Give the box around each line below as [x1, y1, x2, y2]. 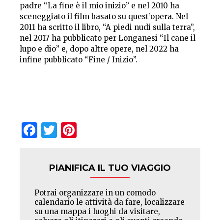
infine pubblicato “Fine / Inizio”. [20, 55, 137, 64]
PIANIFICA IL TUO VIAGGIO [49, 162, 171, 173]
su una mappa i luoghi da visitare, [34, 206, 160, 216]
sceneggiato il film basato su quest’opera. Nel [20, 11, 188, 21]
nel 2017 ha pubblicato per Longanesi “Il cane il [20, 33, 195, 43]
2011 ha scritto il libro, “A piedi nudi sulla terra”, [20, 22, 195, 32]
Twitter [57, 119, 114, 139]
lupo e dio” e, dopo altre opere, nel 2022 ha [20, 44, 179, 54]
